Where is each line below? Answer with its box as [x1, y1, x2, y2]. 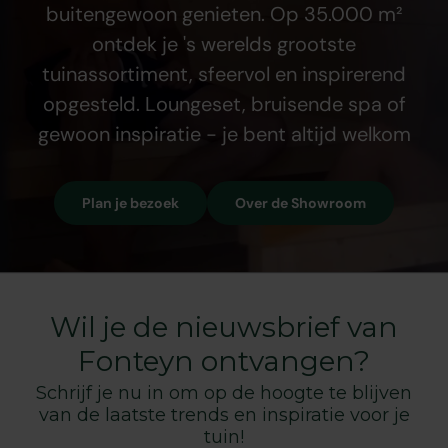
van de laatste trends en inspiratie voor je [38, 403, 410, 426]
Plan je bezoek [82, 193, 179, 212]
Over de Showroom [235, 193, 366, 212]
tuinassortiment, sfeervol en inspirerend [42, 60, 406, 87]
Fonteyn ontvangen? [78, 343, 370, 378]
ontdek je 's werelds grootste [92, 30, 356, 57]
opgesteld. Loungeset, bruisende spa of [42, 90, 406, 117]
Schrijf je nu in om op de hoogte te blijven [36, 381, 412, 404]
